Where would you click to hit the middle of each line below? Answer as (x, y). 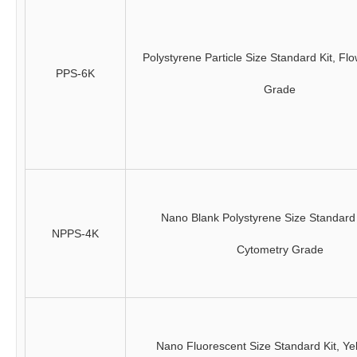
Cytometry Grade (280, 249)
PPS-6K (75, 73)
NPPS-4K (75, 233)
